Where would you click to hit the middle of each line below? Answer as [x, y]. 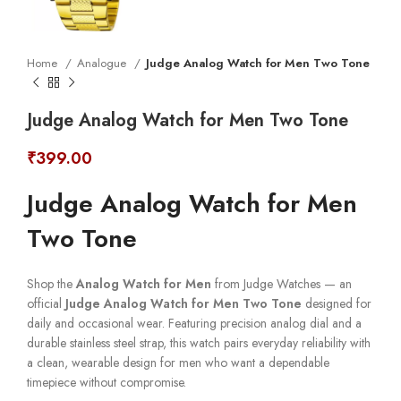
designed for [337, 303]
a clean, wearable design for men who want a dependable [178, 362]
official [46, 303]
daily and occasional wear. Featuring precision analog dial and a [194, 323]
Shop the [51, 283]
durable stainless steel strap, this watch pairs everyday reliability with [199, 342]
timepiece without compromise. [107, 382]
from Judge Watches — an [282, 283]
